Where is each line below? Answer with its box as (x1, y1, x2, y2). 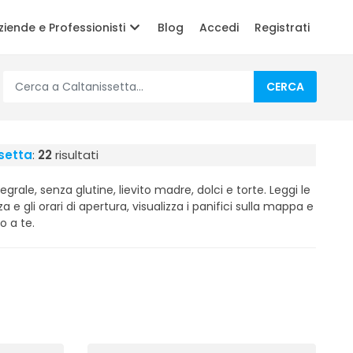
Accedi (199, 20, 239, 35)
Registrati (255, 20, 310, 35)
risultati (52, 147, 98, 163)
